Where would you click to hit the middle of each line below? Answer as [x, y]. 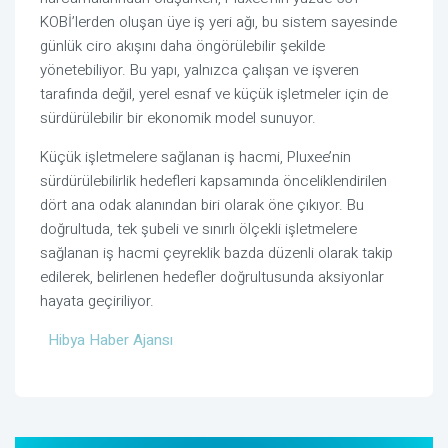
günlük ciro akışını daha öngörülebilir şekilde [182, 46]
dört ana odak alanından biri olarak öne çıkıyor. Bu [202, 205]
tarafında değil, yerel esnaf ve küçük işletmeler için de [214, 94]
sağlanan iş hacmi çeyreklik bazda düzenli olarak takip [216, 253]
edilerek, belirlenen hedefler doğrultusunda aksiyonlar [212, 277]
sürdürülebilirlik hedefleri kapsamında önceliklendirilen [213, 181]
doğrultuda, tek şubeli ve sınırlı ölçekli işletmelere [198, 229]
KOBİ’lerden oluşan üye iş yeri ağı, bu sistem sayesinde [218, 22]
